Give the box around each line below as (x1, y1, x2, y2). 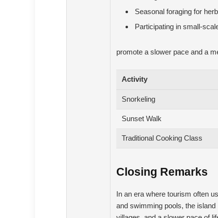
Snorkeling (121, 95, 155, 103)
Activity (121, 75, 147, 83)
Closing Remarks (116, 165, 208, 178)
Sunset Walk (121, 114, 162, 123)
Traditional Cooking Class (121, 134, 202, 142)
